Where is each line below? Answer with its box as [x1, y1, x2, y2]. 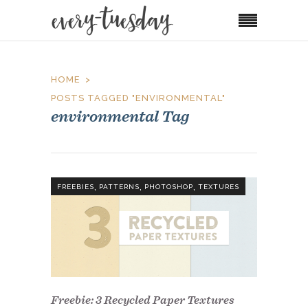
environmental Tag [51, 105, 189, 126]
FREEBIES [57, 183, 94, 191]
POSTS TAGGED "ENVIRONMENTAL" [51, 92, 225, 103]
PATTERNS [99, 183, 140, 191]
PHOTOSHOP [144, 183, 193, 191]
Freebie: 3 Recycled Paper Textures [51, 293, 234, 307]
